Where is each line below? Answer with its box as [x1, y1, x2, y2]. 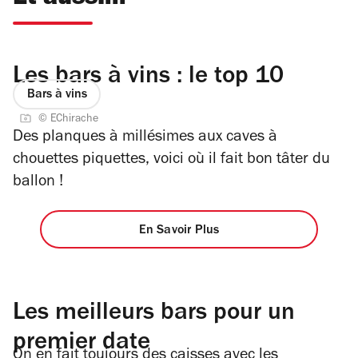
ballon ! [13, 175, 63, 192]
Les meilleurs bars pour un [13, 302, 295, 328]
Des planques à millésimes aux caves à [13, 130, 277, 147]
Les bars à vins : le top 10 [13, 65, 284, 90]
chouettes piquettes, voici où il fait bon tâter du [13, 153, 330, 169]
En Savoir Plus [138, 224, 220, 237]
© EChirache [38, 114, 98, 126]
